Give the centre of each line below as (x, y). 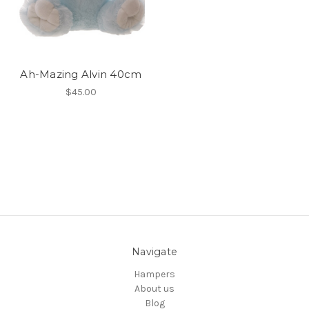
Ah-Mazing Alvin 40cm (81, 74)
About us (154, 289)
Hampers (154, 275)
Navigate (154, 252)
